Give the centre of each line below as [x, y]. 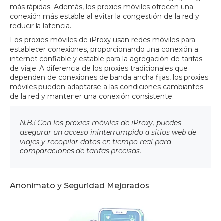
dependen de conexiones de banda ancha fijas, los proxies [109, 78]
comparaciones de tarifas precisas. [80, 151]
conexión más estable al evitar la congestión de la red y [105, 17]
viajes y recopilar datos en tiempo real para [95, 142]
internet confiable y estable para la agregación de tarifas [106, 59]
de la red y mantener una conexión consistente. [92, 96]
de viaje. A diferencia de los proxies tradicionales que [99, 68]
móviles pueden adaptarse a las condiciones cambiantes [107, 87]
